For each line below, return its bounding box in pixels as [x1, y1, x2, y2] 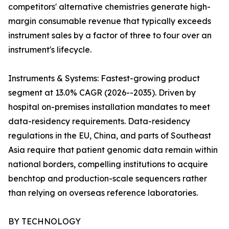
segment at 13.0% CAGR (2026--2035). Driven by [8, 87, 196, 98]
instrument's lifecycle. [8, 44, 91, 55]
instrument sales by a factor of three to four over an [8, 30, 212, 41]
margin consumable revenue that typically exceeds [8, 16, 211, 27]
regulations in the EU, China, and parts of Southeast [8, 130, 211, 141]
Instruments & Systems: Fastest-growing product [8, 73, 200, 84]
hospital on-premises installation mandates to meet [8, 102, 210, 112]
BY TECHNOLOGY [8, 216, 81, 227]
